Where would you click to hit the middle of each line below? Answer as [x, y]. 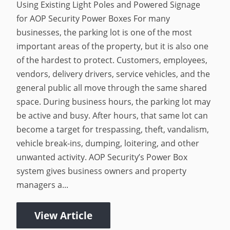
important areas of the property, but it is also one [113, 46]
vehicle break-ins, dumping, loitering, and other [108, 143]
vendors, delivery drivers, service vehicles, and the [113, 74]
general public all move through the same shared [112, 88]
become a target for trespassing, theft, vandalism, [113, 129]
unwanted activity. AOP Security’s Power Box [102, 157]
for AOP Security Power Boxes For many [93, 18]
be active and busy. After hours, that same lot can [112, 115]
